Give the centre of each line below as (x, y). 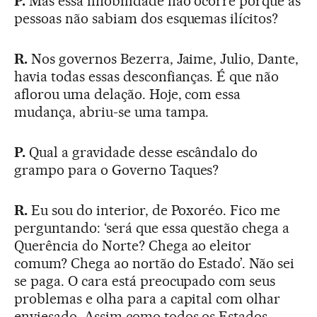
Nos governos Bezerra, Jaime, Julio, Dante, (165, 59)
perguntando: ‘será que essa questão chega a (152, 228)
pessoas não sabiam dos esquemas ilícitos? (146, 19)
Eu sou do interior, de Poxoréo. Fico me (156, 211)
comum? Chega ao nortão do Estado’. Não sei (155, 264)
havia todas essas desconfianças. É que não (147, 77)
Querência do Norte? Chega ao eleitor (133, 246)
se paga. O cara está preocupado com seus (145, 281)
